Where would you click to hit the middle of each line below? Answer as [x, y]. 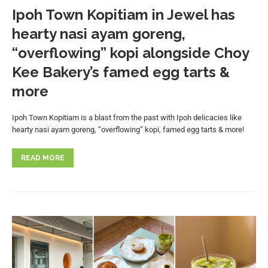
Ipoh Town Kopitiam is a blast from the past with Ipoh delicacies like [127, 118]
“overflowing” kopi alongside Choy [130, 53]
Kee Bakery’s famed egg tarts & [121, 72]
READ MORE [43, 158]
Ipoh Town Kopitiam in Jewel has [124, 15]
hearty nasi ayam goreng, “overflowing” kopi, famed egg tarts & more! [128, 130]
